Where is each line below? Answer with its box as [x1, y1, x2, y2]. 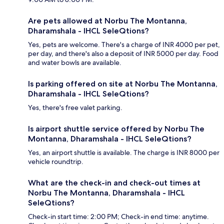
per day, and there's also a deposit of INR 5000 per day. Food [28, 49, 218, 58]
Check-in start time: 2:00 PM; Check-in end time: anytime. [28, 212, 209, 221]
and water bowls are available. [28, 58, 121, 67]
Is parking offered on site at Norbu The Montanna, [28, 79, 217, 89]
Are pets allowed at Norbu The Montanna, [28, 16, 187, 26]
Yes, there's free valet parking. [28, 103, 122, 112]
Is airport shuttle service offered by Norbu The [28, 124, 204, 134]
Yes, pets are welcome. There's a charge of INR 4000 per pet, [28, 40, 220, 49]
